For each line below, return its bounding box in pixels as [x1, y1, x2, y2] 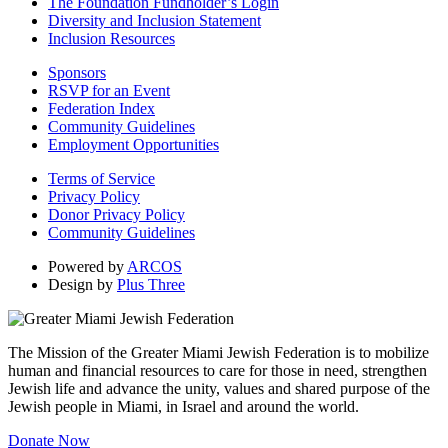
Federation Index [48, 99, 155, 117]
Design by [48, 275, 117, 293]
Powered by [48, 257, 127, 275]
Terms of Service [48, 169, 155, 187]
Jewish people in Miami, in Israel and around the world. [8, 397, 359, 415]
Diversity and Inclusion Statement [48, 11, 261, 29]
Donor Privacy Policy [48, 205, 185, 223]
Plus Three [117, 275, 185, 293]
